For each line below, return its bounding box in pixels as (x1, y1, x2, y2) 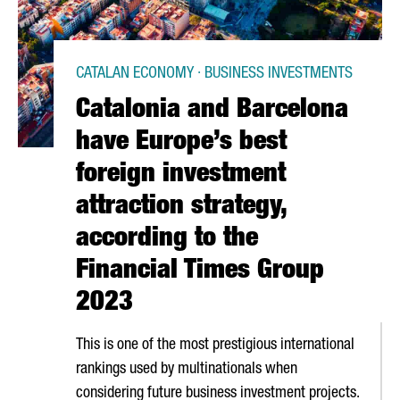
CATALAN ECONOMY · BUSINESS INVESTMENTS (76, 66, 353, 82)
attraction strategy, (76, 195, 287, 221)
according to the (76, 227, 258, 254)
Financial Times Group (76, 259, 324, 286)
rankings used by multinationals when (76, 362, 297, 378)
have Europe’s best (76, 130, 287, 157)
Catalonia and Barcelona (76, 98, 348, 125)
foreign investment (76, 162, 286, 189)
